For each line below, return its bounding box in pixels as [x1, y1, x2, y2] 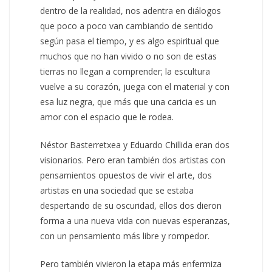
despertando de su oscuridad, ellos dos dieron [40, 199, 222, 211]
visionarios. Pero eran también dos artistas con [40, 154, 226, 166]
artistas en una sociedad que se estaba [40, 184, 194, 196]
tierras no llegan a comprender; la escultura [40, 65, 211, 77]
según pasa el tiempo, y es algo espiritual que [40, 35, 220, 47]
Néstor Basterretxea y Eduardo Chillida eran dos [40, 138, 230, 151]
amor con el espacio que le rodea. [40, 110, 174, 123]
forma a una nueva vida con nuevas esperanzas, [40, 214, 231, 226]
